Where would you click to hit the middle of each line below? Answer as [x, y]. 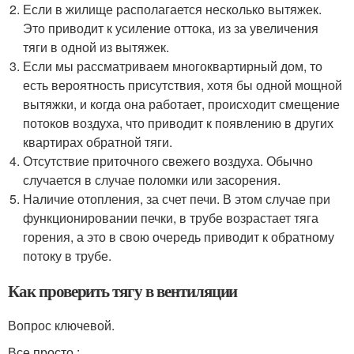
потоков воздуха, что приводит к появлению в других [179, 123]
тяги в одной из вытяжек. [96, 47]
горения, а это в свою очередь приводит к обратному [179, 237]
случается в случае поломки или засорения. [152, 180]
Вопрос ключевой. [61, 326]
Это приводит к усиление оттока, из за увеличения [171, 28]
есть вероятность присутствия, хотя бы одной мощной [183, 85]
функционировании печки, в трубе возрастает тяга [171, 218]
